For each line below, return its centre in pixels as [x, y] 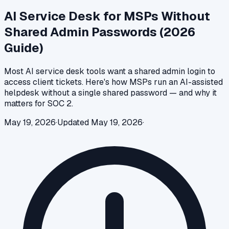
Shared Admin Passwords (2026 [100, 32]
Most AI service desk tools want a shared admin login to [110, 71]
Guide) [24, 48]
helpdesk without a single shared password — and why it [110, 93]
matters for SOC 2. [39, 103]
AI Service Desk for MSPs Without [107, 16]
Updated [74, 122]
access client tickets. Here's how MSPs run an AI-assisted [113, 82]
